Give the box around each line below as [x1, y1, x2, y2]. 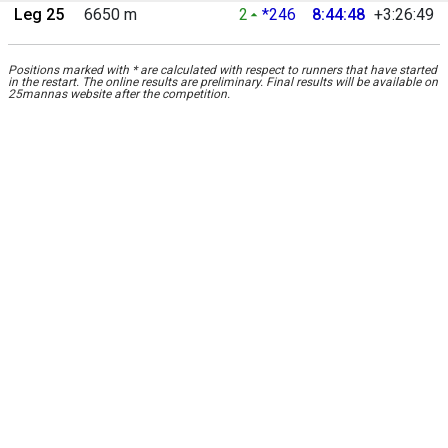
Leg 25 [14, 4, 64, 24]
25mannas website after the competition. [8, 86, 230, 101]
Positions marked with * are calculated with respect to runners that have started [8, 62, 437, 77]
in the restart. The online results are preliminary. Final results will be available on [8, 74, 438, 89]
